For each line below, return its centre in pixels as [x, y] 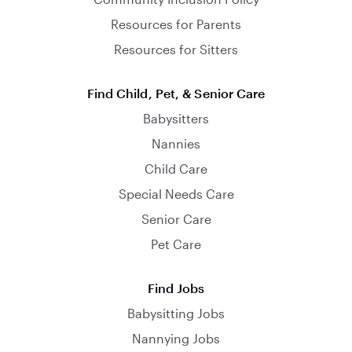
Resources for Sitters [176, 49]
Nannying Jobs [176, 338]
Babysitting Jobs [176, 313]
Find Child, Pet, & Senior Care [176, 93]
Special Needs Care [176, 194]
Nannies [176, 143]
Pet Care [176, 244]
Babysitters [176, 118]
